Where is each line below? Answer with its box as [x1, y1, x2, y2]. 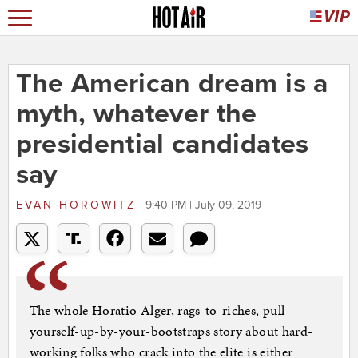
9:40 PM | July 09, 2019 [145, 198, 261, 213]
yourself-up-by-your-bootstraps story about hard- [29, 321, 313, 341]
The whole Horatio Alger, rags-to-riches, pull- [29, 300, 290, 320]
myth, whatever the [15, 97, 257, 131]
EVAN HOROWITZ [15, 198, 141, 213]
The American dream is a [15, 67, 328, 101]
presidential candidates [15, 128, 309, 161]
